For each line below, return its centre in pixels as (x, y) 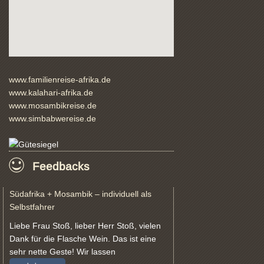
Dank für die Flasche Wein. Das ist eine (83, 238)
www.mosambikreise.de (53, 105)
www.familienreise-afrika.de (60, 79)
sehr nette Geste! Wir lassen (62, 251)
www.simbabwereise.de (52, 118)
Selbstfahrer (32, 207)
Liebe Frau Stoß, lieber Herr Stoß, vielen (85, 225)
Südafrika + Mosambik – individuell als (80, 194)
